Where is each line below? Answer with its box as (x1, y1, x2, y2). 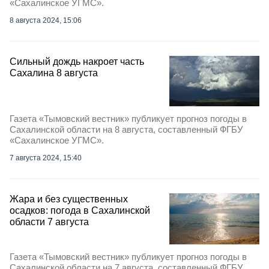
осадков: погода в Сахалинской (10, 205, 150, 216)
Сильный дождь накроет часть (10, 56, 144, 67)
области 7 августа (10, 217, 89, 228)
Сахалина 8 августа (10, 68, 98, 78)
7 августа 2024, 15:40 (10, 154, 82, 163)
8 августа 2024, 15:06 (10, 16, 82, 25)
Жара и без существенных (10, 194, 128, 205)
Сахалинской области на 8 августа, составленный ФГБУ (10, 124, 243, 135)
